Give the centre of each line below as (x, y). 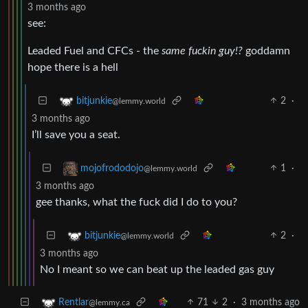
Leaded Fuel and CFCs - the (95, 51)
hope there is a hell (73, 67)
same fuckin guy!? (202, 51)
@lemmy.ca (109, 302)
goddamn (266, 51)
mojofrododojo (112, 168)
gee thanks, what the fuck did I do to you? (136, 202)
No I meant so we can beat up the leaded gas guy (157, 269)
